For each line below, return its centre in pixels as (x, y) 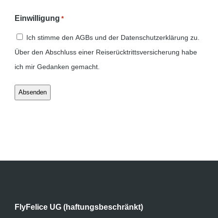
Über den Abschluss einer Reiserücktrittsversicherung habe (106, 52)
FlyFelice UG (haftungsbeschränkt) (79, 207)
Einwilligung (37, 18)
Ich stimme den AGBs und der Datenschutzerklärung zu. (113, 37)
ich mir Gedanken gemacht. (57, 66)
